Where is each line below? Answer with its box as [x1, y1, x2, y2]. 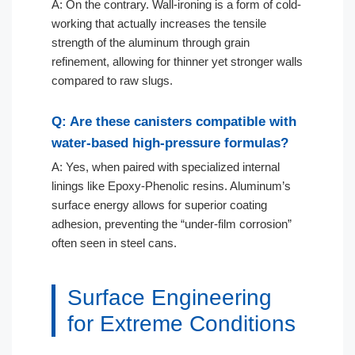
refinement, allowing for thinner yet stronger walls [52, 55, 303, 68]
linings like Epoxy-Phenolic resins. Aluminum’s [52, 178, 291, 193]
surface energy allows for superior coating [52, 197, 267, 212]
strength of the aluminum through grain [52, 36, 250, 49]
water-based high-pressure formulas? [52, 135, 288, 151]
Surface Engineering [67, 284, 272, 310]
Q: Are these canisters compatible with [52, 113, 296, 129]
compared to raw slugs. [52, 74, 173, 87]
